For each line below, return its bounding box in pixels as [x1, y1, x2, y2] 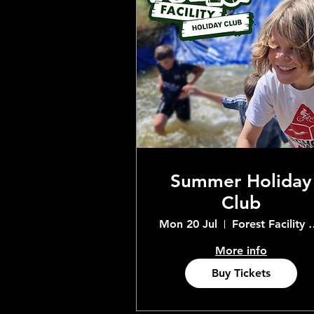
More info [215, 244, 267, 257]
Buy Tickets [212, 266, 271, 280]
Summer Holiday [170, 170, 312, 192]
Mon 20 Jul [159, 217, 217, 231]
